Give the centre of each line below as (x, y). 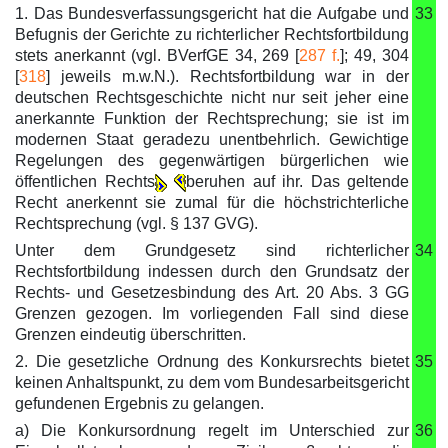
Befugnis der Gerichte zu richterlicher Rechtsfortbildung (212, 34)
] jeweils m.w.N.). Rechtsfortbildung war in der (227, 76)
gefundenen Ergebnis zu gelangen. (139, 403)
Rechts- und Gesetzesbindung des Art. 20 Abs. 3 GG (212, 292)
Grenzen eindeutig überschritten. (130, 334)
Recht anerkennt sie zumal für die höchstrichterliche (212, 202)
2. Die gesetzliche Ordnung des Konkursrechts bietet (212, 361)
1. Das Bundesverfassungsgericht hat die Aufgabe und (212, 13)
